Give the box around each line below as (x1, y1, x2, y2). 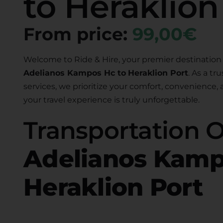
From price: (23, 23, 132, 45)
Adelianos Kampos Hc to (23, 68, 126, 78)
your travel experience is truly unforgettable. (23, 95, 200, 105)
